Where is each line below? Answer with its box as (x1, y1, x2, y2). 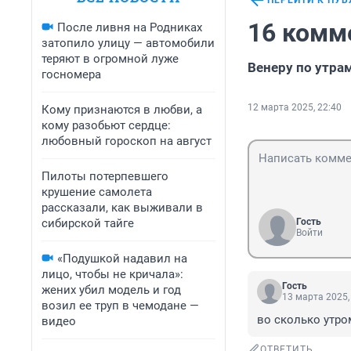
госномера (42, 67, 101, 81)
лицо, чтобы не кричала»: (42, 267, 183, 281)
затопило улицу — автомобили (42, 36, 215, 50)
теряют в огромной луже (42, 52, 179, 66)
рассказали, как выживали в (42, 201, 203, 215)
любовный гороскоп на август (42, 134, 212, 148)
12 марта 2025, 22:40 (248, 102, 342, 114)
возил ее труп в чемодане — (42, 299, 199, 313)
